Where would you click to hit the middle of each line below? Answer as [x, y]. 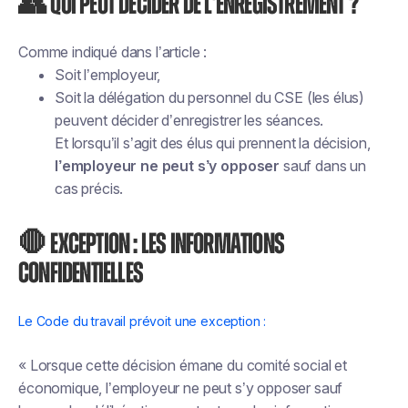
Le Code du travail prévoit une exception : [143, 321]
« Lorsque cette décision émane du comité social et [183, 365]
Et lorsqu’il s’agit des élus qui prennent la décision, [213, 143]
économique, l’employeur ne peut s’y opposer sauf [181, 388]
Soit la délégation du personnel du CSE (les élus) [210, 97]
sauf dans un [323, 166]
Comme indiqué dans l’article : [113, 52]
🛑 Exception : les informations [151, 244]
